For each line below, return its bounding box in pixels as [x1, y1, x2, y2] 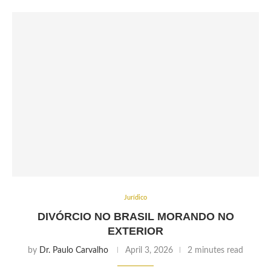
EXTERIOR [108, 225, 163, 237]
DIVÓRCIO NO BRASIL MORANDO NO [37, 211, 234, 223]
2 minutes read [188, 246, 243, 255]
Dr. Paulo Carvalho [39, 246, 108, 255]
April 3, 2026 [125, 246, 173, 255]
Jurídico [124, 194, 147, 201]
